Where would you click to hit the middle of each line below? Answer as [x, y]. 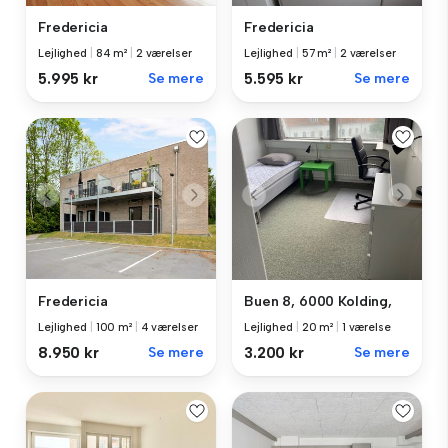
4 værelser [169, 327]
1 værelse [366, 327]
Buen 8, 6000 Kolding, [318, 301]
